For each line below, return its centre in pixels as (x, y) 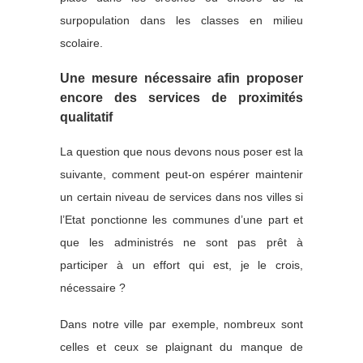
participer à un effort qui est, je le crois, (181, 265)
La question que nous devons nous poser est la (181, 151)
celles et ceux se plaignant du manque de (181, 346)
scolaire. (81, 43)
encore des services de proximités (181, 97)
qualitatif (86, 117)
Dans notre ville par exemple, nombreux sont (181, 324)
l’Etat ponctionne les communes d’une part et (181, 219)
